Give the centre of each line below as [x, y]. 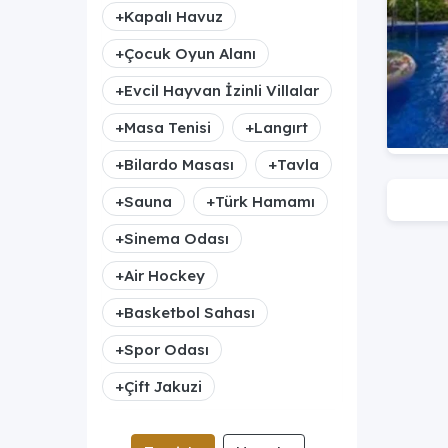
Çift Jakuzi [163, 386]
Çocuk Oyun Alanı [190, 53]
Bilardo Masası [179, 164]
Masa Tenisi [167, 127]
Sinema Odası [176, 238]
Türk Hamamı [265, 201]
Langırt [281, 127]
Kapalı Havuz [173, 16]
